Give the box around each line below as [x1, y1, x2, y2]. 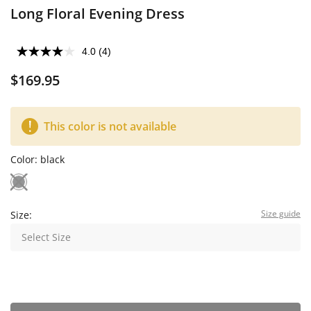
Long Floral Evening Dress [10, 4, 185, 23]
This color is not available [44, 119, 176, 134]
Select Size [22, 230, 71, 244]
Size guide [261, 208, 301, 219]
